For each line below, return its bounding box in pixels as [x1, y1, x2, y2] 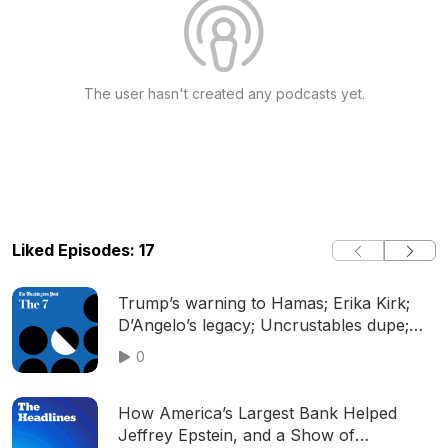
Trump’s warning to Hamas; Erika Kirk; [118, 293, 410, 313]
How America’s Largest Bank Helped [118, 403, 397, 423]
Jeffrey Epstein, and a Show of [118, 425, 355, 445]
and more [118, 337, 191, 357]
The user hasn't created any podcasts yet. [83, 85, 365, 102]
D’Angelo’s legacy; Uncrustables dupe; [118, 315, 409, 335]
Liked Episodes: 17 [12, 240, 155, 260]
